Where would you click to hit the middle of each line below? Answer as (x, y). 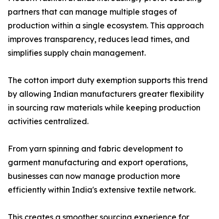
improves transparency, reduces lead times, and (99, 39)
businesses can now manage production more (94, 176)
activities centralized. (48, 121)
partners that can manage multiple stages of (92, 12)
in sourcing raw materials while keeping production (104, 108)
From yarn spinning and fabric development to (95, 149)
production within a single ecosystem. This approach (106, 26)
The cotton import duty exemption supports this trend (108, 80)
